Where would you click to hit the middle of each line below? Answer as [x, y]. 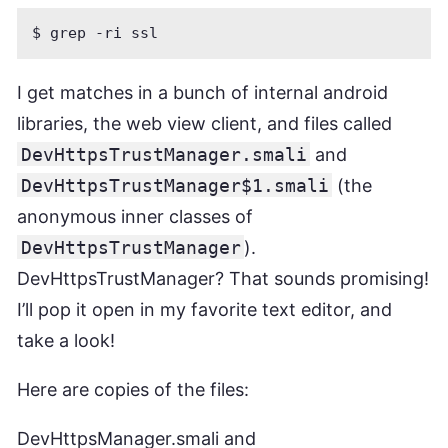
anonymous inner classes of [135, 216]
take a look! [66, 340]
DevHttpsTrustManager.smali [163, 154]
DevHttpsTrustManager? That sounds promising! [223, 278]
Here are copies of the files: [133, 389]
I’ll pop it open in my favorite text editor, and [204, 309]
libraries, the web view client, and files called [204, 123]
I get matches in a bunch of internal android [202, 92]
